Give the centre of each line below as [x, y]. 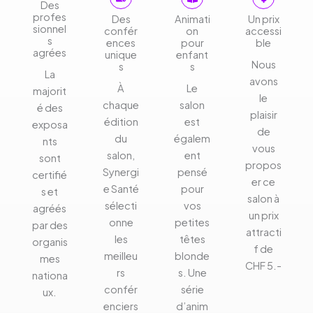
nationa [50, 275]
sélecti [121, 205]
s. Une [192, 272]
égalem [192, 138]
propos [263, 165]
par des [50, 225]
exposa [50, 124]
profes [50, 16]
